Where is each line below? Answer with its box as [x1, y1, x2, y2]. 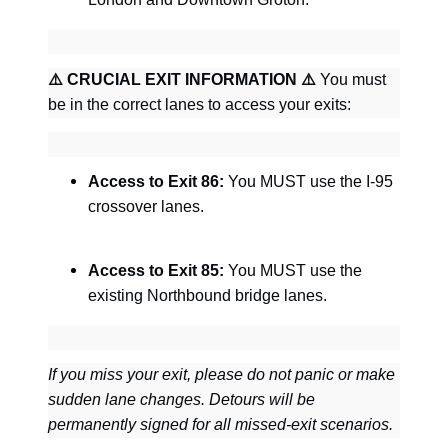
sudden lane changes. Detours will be [48, 391, 315, 409]
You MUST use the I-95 [224, 173, 393, 191]
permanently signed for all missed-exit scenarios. [48, 416, 393, 434]
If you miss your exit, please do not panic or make [48, 366, 395, 384]
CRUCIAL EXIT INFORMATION [63, 71, 301, 89]
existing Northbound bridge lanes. [88, 286, 327, 304]
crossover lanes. [88, 198, 204, 216]
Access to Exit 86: [88, 173, 224, 191]
